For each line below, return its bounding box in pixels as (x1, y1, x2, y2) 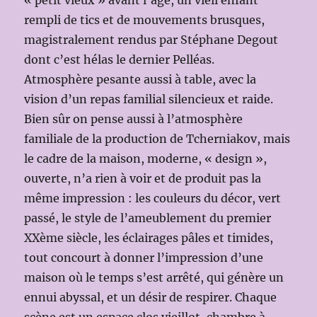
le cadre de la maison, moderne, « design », (24, 151, 267, 166)
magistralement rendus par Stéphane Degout (24, 32, 279, 47)
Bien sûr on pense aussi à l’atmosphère (24, 111, 243, 126)
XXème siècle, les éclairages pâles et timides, (24, 230, 274, 245)
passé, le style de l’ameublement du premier (24, 210, 272, 225)
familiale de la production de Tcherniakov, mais (24, 131, 291, 146)
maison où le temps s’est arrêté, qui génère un (24, 270, 284, 284)
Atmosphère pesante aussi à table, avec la (24, 71, 257, 86)
